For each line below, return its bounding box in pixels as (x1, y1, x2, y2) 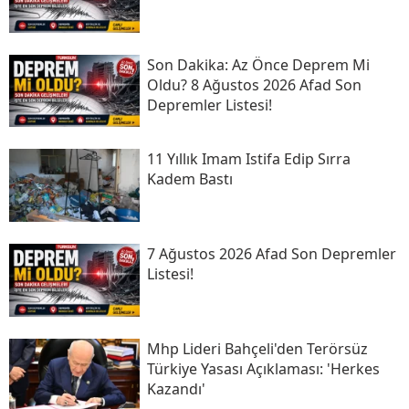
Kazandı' (146, 378, 205, 399)
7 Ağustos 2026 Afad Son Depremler (146, 244, 396, 265)
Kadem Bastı (146, 169, 233, 190)
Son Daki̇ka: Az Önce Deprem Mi (146, 54, 370, 75)
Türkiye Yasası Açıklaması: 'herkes (146, 358, 380, 379)
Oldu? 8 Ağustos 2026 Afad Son (146, 74, 362, 95)
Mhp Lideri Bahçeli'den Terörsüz (146, 338, 368, 359)
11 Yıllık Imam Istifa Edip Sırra (146, 149, 351, 170)
